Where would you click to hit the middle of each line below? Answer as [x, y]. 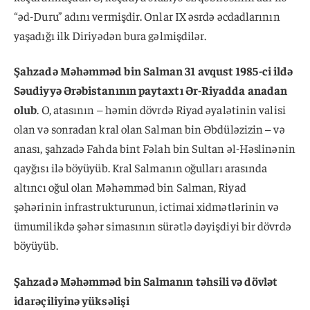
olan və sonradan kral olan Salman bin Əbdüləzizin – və [149, 129]
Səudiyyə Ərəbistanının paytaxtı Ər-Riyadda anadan [151, 90]
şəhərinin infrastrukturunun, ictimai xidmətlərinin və [147, 207]
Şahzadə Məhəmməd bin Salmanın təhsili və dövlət [146, 281]
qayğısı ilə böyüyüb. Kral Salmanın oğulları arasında [141, 168]
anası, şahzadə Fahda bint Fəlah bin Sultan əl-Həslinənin [155, 148]
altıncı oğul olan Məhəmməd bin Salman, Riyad [130, 187]
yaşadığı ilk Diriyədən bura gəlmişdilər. [110, 35]
